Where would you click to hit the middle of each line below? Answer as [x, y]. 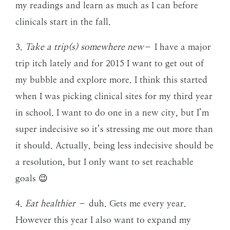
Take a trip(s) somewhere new [84, 47]
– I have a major [177, 47]
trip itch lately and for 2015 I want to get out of [110, 63]
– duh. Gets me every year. [131, 203]
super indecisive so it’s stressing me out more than [114, 129]
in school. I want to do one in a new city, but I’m [112, 112]
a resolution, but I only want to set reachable [104, 162]
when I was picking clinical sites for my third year [114, 96]
